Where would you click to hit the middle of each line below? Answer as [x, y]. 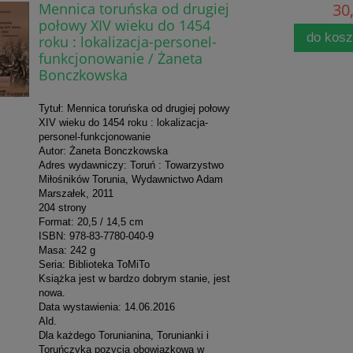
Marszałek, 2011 [76, 194]
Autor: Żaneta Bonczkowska [103, 151]
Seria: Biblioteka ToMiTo [94, 265]
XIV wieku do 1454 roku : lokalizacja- [123, 123]
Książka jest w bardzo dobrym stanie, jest [134, 279]
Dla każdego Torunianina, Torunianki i [123, 336]
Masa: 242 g [67, 251]
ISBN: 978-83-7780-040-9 [96, 236]
